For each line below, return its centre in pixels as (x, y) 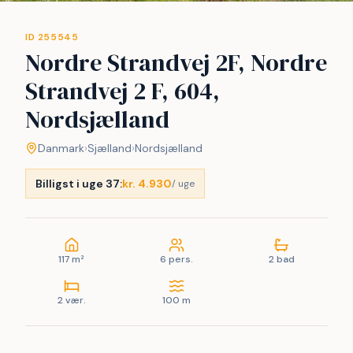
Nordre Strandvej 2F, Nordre (176, 63)
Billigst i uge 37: (79, 184)
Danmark (61, 148)
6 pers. (176, 259)
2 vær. (71, 300)
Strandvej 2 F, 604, (123, 91)
